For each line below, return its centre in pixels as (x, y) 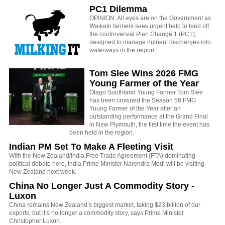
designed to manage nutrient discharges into (150, 42)
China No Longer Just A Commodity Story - (102, 186)
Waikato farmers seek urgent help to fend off (149, 26)
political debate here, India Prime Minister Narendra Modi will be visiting (107, 163)
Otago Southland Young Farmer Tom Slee (146, 92)
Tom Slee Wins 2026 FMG (144, 73)
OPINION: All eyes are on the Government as (150, 18)
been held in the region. (102, 132)
